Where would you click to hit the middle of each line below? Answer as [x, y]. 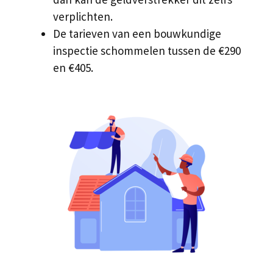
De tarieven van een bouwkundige [137, 33]
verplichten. [83, 16]
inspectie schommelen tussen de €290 [147, 50]
